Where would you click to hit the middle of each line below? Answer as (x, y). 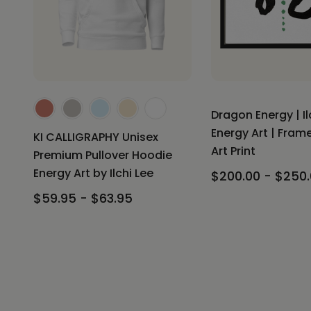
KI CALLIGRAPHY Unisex (96, 137)
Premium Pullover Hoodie (103, 155)
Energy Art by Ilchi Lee (93, 174)
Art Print (233, 151)
